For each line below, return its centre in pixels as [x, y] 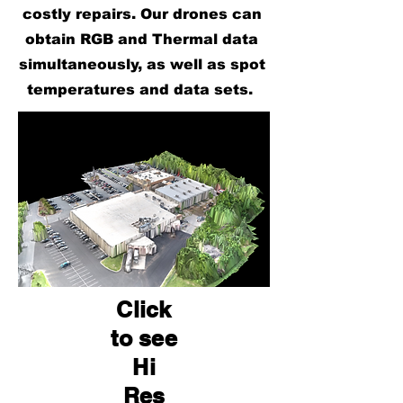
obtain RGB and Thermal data [142, 39]
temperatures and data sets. [142, 90]
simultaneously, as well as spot [142, 64]
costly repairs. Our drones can [142, 14]
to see [144, 338]
